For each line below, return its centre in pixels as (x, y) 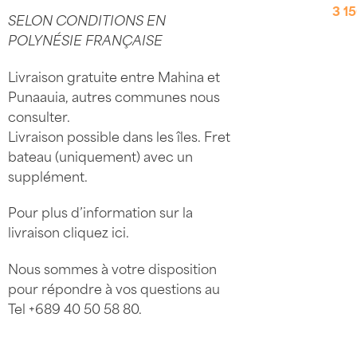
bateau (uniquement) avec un (100, 155)
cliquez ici (94, 231)
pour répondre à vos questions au (114, 288)
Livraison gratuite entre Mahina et (114, 75)
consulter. (39, 115)
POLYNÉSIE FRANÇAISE (85, 39)
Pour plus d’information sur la (100, 212)
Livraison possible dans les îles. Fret (119, 135)
